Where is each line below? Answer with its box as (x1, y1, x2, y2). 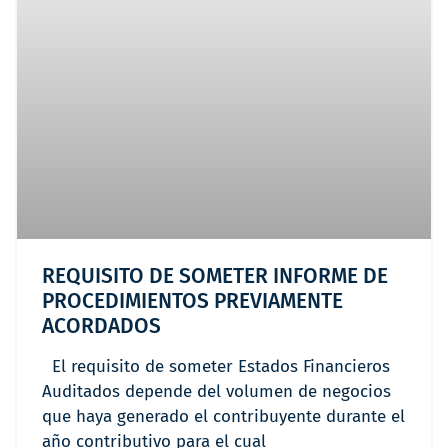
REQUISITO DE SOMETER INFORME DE (42, 263, 388, 290)
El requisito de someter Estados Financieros (42, 356, 390, 378)
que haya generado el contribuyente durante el (42, 406, 405, 428)
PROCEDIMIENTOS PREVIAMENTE (42, 288, 343, 315)
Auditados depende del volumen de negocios (42, 381, 391, 403)
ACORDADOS (42, 313, 161, 340)
